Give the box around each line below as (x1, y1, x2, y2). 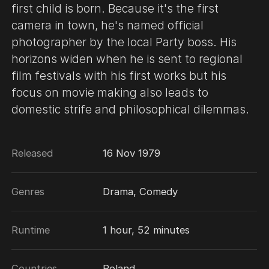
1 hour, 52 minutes (103, 224, 190, 237)
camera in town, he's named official (11, 17, 204, 32)
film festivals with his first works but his (11, 68, 227, 83)
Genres (11, 186, 45, 198)
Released (11, 147, 53, 160)
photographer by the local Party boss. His (11, 34, 237, 49)
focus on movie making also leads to (11, 85, 209, 100)
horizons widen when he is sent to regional (11, 51, 243, 66)
